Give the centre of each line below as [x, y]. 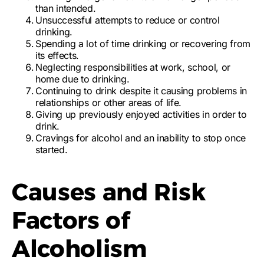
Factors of [71, 220]
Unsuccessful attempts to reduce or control [128, 20]
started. [52, 150]
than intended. [66, 8]
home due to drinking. [82, 79]
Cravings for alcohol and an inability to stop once [141, 138]
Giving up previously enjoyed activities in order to [141, 114]
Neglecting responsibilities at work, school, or [133, 67]
